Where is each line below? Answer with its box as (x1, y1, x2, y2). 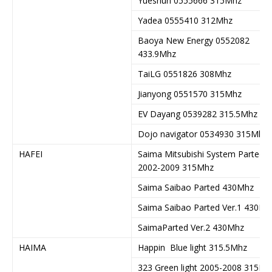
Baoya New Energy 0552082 (138, 34, 250, 46)
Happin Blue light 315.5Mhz (138, 241, 247, 253)
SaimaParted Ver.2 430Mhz (138, 221, 244, 233)
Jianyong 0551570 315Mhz (138, 87, 242, 100)
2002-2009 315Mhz (138, 161, 214, 173)
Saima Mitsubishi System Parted (138, 148, 264, 160)
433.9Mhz (138, 47, 176, 59)
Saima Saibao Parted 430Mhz (138, 181, 254, 193)
